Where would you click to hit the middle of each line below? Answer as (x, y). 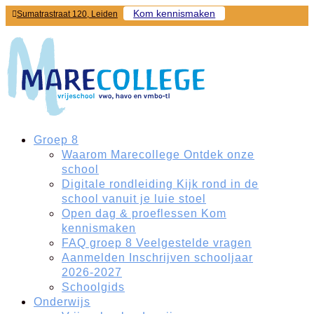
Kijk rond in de (218, 184)
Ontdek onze (219, 154)
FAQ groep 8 (97, 243)
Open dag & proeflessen (130, 213)
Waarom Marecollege (121, 154)
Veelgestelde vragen (194, 243)
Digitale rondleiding (117, 184)
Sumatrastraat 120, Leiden (67, 14)
